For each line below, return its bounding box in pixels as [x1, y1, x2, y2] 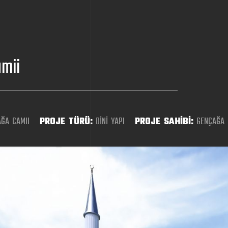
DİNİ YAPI [93, 115, 125, 129]
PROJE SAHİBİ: [135, 115, 193, 129]
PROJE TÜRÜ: [40, 115, 93, 129]
